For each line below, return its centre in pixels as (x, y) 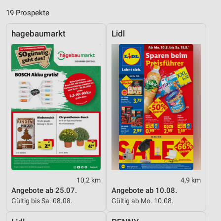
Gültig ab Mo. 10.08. (143, 201)
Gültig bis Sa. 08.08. (42, 201)
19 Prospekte (28, 13)
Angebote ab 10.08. (144, 191)
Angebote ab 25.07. (44, 191)
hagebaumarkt (38, 34)
